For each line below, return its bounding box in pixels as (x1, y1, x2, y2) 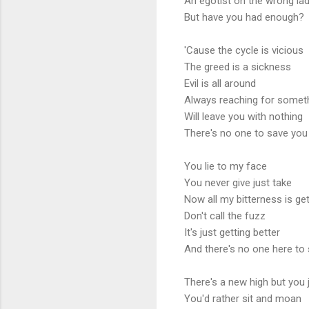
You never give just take (184, 176, 292, 189)
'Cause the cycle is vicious (184, 43, 303, 57)
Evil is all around (184, 77, 256, 90)
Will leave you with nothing (184, 110, 303, 123)
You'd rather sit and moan (184, 292, 301, 305)
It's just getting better (184, 226, 280, 239)
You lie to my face (184, 159, 267, 172)
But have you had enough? (184, 10, 304, 23)
